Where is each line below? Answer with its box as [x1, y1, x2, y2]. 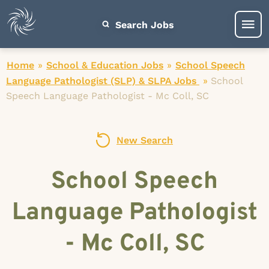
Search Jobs [115, 19, 174, 31]
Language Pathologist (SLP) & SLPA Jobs [6, 75, 199, 86]
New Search [116, 134, 173, 146]
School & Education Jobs [46, 59, 163, 71]
